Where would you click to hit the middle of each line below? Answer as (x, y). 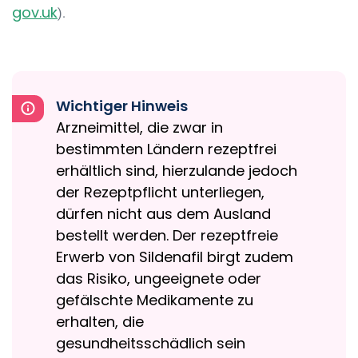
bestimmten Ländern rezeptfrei (166, 149)
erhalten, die (100, 322)
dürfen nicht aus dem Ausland (163, 214)
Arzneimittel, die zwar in (139, 127)
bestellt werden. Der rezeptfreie (167, 235)
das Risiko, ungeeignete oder (159, 278)
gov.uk (35, 12)
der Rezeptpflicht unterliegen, (160, 192)
